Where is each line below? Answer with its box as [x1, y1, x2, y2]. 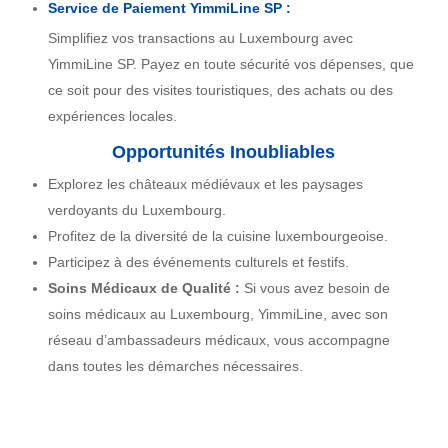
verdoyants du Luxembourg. [47, 202, 226, 219]
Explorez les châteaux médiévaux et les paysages [47, 176, 363, 193]
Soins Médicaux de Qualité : [47, 280, 240, 297]
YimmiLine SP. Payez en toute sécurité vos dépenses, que [47, 56, 414, 73]
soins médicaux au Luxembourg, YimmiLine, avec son [47, 306, 388, 323]
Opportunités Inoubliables [112, 142, 336, 163]
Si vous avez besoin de [239, 280, 390, 297]
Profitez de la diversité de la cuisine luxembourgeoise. [47, 228, 388, 245]
